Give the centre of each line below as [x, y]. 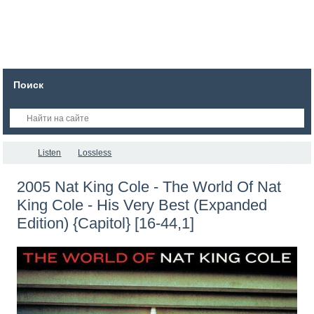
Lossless [95, 153]
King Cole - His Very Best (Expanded [142, 205]
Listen [50, 153]
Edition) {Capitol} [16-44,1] [106, 223]
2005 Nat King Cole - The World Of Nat [149, 187]
